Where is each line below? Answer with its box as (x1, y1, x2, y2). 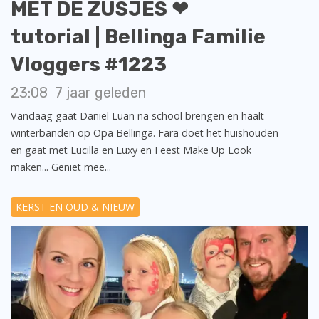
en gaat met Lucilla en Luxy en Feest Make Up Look (11, 143, 251, 157)
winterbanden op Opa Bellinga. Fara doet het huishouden (11, 126, 278, 140)
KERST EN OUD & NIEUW (16, 200, 135, 214)
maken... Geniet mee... (11, 160, 111, 174)
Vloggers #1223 (11, 53, 167, 77)
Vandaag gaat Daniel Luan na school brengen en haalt (11, 109, 264, 123)
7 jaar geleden (55, 84, 146, 102)
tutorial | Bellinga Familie (11, 25, 266, 49)
